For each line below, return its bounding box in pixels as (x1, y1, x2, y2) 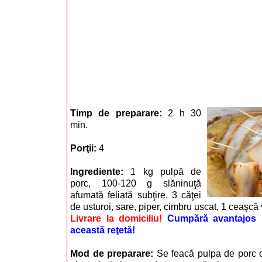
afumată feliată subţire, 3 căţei (70, 189, 201, 200)
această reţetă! (70, 225, 135, 235)
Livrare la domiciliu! (70, 213, 162, 223)
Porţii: (70, 143, 99, 153)
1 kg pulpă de (130, 166, 201, 177)
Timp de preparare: (70, 108, 168, 118)
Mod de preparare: (70, 248, 157, 258)
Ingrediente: (70, 166, 131, 177)
